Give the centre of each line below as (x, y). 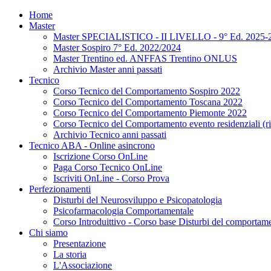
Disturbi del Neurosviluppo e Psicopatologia (138, 200)
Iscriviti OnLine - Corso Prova (111, 178)
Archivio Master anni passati (108, 69)
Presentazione (80, 243)
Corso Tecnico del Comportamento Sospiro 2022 (147, 91)
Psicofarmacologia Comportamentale (123, 211)
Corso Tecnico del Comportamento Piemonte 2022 (150, 113)
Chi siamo (48, 233)
